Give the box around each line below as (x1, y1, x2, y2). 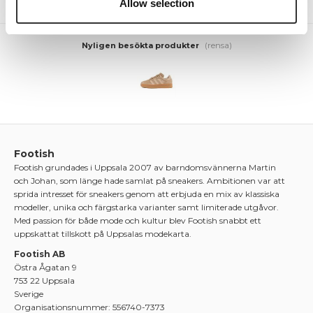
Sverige (14, 289, 43, 300)
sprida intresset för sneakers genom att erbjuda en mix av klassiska (14, 189, 279, 200)
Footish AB (14, 249, 65, 260)
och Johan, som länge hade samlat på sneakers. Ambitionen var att (14, 175, 285, 187)
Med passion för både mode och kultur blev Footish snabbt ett (14, 215, 261, 226)
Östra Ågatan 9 (14, 262, 77, 273)
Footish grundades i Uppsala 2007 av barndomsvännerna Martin (14, 162, 276, 173)
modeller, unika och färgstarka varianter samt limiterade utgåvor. (14, 202, 279, 213)
